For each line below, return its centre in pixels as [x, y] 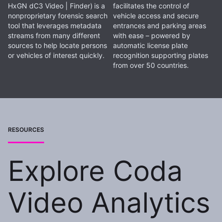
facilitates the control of [151, 6]
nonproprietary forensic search [58, 15]
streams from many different [54, 35]
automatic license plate [150, 46]
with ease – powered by [151, 36]
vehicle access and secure [156, 16]
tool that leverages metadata [55, 25]
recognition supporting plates [160, 55]
